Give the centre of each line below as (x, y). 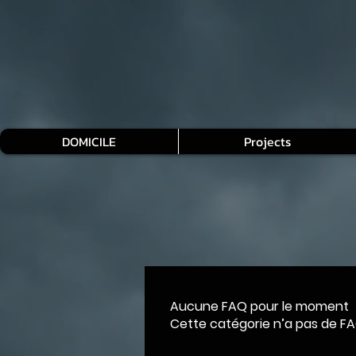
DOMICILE (89, 141)
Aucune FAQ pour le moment (259, 306)
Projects (267, 141)
